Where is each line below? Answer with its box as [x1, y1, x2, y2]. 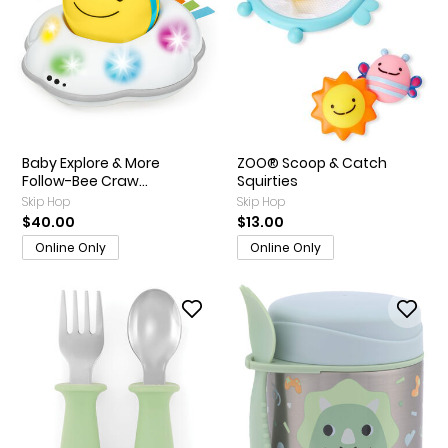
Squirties [237, 171, 298, 192]
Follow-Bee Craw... [22, 171, 148, 192]
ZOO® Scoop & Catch [237, 153, 387, 174]
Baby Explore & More [22, 153, 160, 174]
